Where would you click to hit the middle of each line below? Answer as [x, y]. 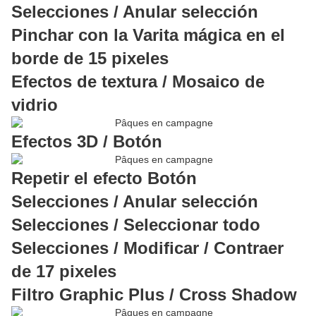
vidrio [35, 105]
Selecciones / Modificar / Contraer [147, 248]
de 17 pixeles [64, 272]
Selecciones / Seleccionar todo [136, 225]
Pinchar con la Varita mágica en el [148, 35]
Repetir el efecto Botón [104, 178]
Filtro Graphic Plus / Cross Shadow [154, 295]
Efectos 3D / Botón [87, 142]
